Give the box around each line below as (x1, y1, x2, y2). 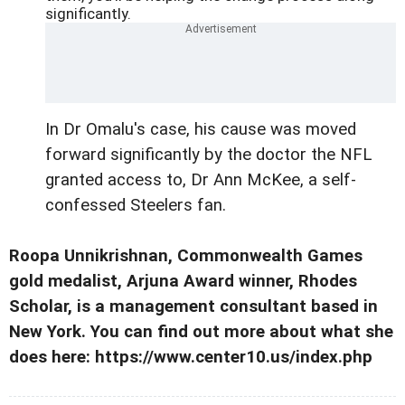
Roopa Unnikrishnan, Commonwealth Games (9, 246, 363, 267)
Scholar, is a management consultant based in (9, 297, 378, 317)
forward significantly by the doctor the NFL (45, 145, 372, 165)
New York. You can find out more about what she (9, 322, 393, 343)
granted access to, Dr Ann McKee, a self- (45, 170, 356, 191)
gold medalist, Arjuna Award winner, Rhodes (9, 271, 357, 292)
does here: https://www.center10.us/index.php (9, 347, 372, 368)
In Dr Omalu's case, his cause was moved (45, 119, 356, 140)
